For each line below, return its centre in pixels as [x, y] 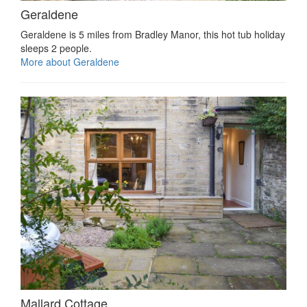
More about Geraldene [70, 61]
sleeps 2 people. [56, 48]
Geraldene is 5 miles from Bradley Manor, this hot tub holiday [153, 34]
